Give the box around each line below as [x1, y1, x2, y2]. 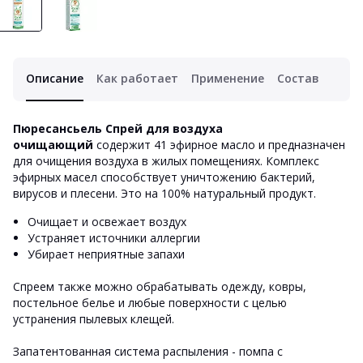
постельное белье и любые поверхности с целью [13, 295, 287, 310]
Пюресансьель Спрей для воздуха [13, 121, 223, 136]
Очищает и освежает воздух [28, 214, 186, 229]
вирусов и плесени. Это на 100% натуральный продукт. [13, 186, 316, 201]
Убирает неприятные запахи [28, 246, 191, 262]
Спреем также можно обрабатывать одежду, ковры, [13, 279, 306, 294]
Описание [26, 70, 83, 86]
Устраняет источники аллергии [28, 230, 200, 246]
